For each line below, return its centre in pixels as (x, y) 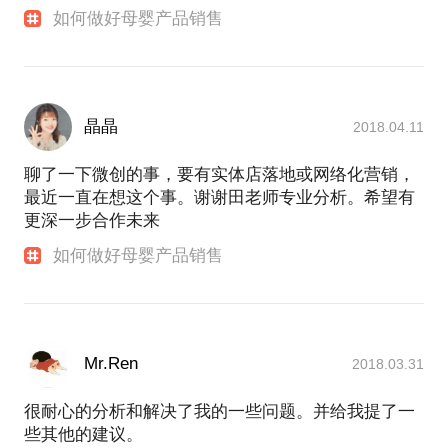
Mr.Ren (111, 364)
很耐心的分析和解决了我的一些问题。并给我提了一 (219, 412)
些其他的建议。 (83, 435)
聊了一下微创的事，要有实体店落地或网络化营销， (219, 175)
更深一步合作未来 (92, 221)
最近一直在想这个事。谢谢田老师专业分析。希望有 (219, 198)
